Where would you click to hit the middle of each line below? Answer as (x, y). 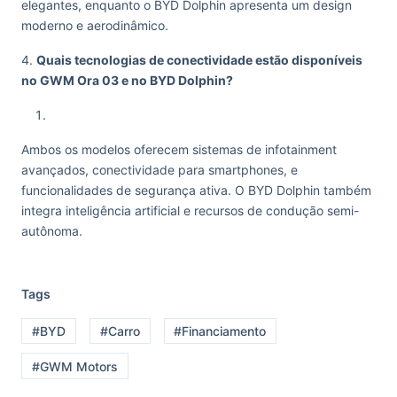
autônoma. (52, 231)
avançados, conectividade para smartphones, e (160, 170)
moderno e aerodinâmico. (95, 25)
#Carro (120, 331)
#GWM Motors (74, 366)
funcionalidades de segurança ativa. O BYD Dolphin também (196, 190)
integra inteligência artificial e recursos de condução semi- (190, 210)
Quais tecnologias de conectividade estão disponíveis (199, 60)
